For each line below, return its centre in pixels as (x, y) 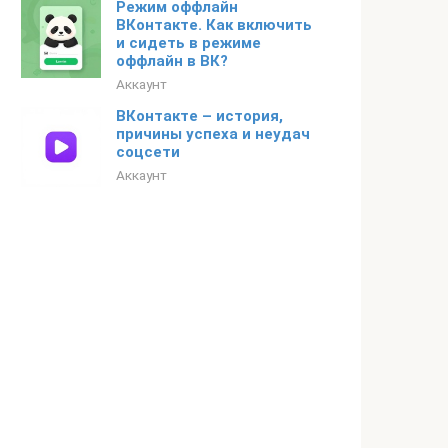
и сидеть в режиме (188, 43)
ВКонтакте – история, (199, 116)
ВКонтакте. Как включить (214, 25)
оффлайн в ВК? (172, 61)
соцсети (148, 152)
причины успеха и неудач (213, 134)
